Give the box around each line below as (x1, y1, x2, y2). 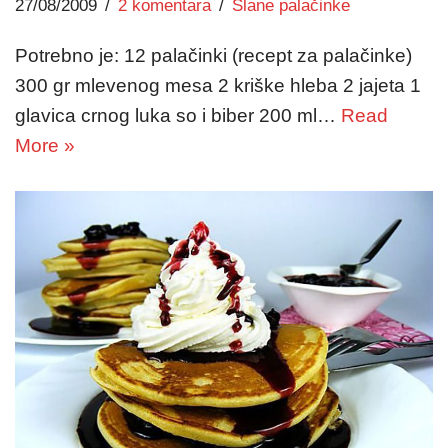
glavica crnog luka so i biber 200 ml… (15, 104, 341, 126)
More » (15, 134, 75, 156)
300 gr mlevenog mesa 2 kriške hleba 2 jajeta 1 (15, 74, 421, 96)
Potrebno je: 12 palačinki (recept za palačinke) (15, 44, 412, 66)
